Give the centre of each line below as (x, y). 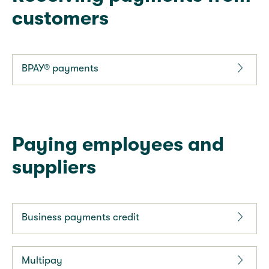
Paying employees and (118, 144)
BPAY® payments (60, 68)
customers (60, 18)
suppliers (54, 167)
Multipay (42, 260)
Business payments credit (80, 217)
